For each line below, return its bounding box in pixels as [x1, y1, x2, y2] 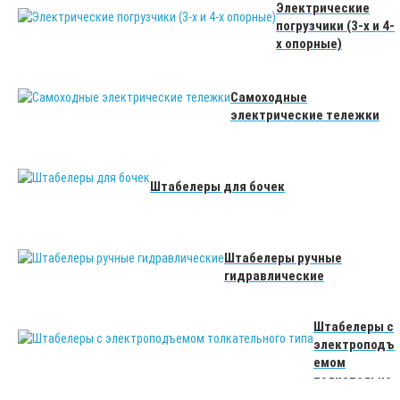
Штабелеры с [313, 319, 394, 336]
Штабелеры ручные [224, 250, 342, 267]
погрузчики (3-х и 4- [276, 18, 395, 35]
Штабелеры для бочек [150, 179, 285, 196]
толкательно [313, 372, 392, 389]
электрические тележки [230, 107, 379, 124]
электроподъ [313, 337, 395, 354]
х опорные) [276, 36, 342, 53]
